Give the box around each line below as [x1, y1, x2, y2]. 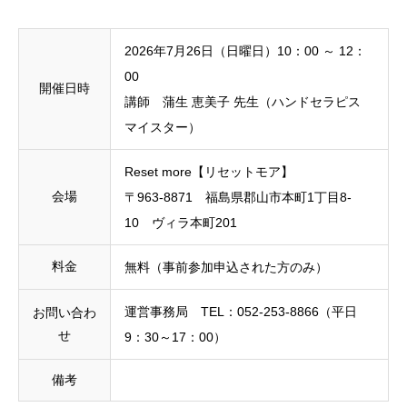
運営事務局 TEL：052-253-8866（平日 [124, 304, 357, 320]
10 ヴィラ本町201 [124, 215, 237, 231]
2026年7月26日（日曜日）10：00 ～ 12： [124, 44, 366, 59]
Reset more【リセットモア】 [124, 164, 293, 180]
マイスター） [124, 120, 201, 135]
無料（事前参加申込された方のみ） [124, 260, 328, 275]
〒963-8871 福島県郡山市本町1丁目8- [124, 190, 352, 205]
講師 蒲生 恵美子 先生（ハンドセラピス [124, 94, 361, 110]
